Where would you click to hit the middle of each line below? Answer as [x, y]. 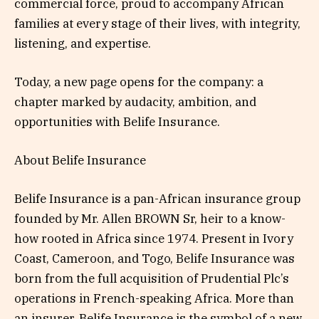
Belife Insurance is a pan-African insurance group [157, 199]
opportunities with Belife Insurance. [117, 122]
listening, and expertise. [83, 43]
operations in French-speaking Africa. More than [154, 299]
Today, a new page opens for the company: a [139, 82]
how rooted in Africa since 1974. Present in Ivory [154, 239]
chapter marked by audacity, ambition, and [135, 102]
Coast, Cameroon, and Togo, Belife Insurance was [155, 259]
